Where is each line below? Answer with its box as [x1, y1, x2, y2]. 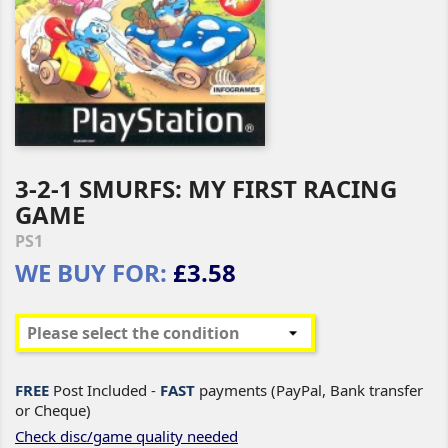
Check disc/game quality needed [15, 426, 238, 446]
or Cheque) [15, 400, 91, 420]
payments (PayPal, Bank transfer [195, 380, 423, 400]
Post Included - [49, 380, 160, 400]
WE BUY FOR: [15, 256, 167, 289]
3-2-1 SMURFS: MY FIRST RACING [15, 172, 397, 205]
